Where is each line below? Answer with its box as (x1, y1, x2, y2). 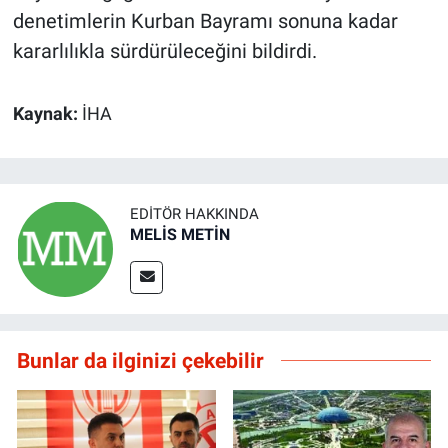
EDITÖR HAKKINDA (130, 205, 259, 223)
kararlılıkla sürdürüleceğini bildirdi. (12, 39, 317, 64)
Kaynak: (12, 104, 82, 125)
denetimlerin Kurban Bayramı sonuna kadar (12, 9, 398, 34)
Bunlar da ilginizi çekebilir (17, 347, 264, 373)
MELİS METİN (130, 225, 230, 244)
